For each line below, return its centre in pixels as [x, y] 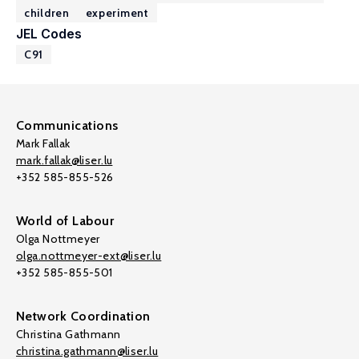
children [47, 13]
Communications [67, 125]
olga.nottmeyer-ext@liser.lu [89, 256]
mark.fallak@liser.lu [65, 160]
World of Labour [65, 221]
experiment [117, 13]
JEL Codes [49, 34]
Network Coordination [83, 316]
